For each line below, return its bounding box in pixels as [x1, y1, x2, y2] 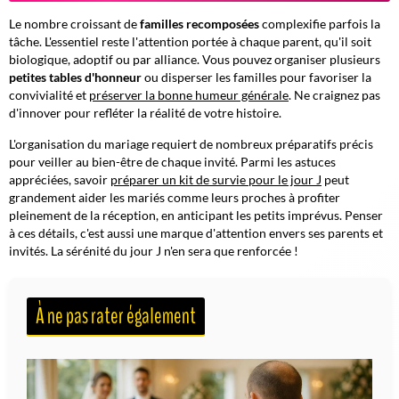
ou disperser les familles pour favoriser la [142, 69, 371, 85]
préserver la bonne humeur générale [89, 86, 289, 102]
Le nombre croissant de [9, 15, 140, 31]
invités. [9, 242, 48, 258]
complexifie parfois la [259, 15, 380, 31]
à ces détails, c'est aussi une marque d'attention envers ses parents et [9, 224, 383, 240]
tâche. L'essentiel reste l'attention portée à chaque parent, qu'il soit [9, 33, 371, 49]
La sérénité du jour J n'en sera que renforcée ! [48, 242, 298, 258]
